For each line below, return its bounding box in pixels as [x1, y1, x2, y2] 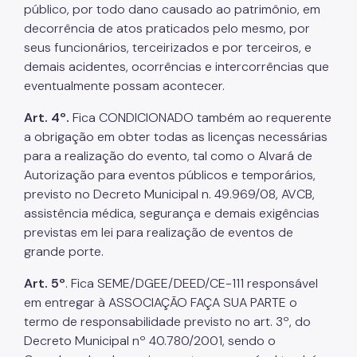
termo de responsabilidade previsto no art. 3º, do [24, 312, 311, 330]
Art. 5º [24, 274, 65, 292]
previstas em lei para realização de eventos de [24, 223, 293, 241]
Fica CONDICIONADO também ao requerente [69, 108, 331, 126]
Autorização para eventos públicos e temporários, [24, 166, 316, 183]
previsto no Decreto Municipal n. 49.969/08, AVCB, [24, 185, 315, 202]
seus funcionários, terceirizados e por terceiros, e [24, 38, 312, 56]
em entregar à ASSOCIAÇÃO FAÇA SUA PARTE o [24, 293, 297, 311]
